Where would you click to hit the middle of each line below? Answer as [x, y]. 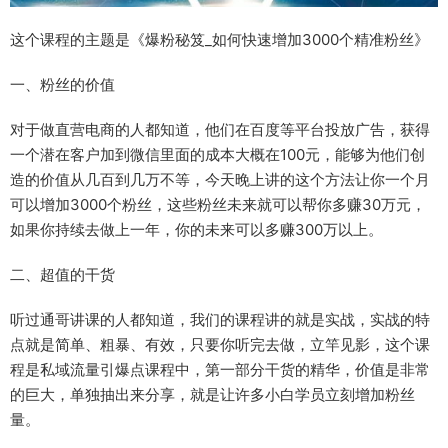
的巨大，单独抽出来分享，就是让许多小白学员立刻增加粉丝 [212, 395]
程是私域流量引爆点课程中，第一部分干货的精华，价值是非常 [220, 370]
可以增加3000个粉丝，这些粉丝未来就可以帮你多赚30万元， [218, 205]
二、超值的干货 [62, 275]
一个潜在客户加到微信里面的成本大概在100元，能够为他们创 [217, 155]
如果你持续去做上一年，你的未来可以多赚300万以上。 [196, 230]
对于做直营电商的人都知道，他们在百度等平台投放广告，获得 [220, 130]
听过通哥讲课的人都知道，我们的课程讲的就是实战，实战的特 [220, 320]
